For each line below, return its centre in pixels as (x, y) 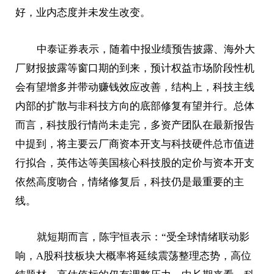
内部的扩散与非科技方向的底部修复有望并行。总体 (135, 106)
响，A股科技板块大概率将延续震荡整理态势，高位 (134, 256)
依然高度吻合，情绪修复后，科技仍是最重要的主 (130, 182)
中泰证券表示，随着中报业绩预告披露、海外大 (146, 49)
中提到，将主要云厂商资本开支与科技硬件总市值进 (135, 144)
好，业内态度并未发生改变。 (83, 12)
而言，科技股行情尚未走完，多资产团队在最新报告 (135, 125)
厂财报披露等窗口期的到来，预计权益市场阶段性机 (135, 68)
